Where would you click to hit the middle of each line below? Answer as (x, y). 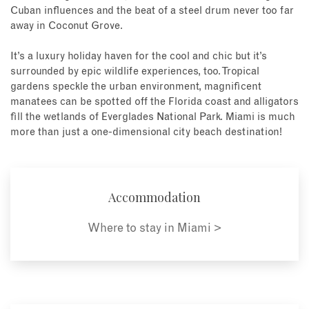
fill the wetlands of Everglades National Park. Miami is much (153, 117)
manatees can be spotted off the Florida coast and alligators (154, 102)
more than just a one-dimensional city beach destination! (146, 132)
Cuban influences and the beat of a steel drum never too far (152, 10)
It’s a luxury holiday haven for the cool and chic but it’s (139, 57)
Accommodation (154, 198)
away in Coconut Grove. (67, 26)
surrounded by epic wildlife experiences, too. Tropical (135, 72)
